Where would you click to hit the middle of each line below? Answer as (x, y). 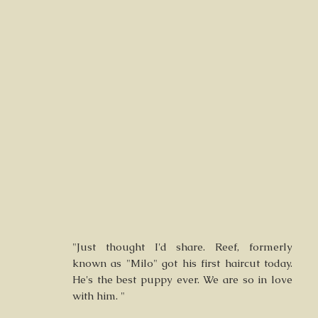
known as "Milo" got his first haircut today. (182, 263)
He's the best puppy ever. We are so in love (182, 279)
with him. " (99, 296)
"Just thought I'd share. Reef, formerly (182, 247)
